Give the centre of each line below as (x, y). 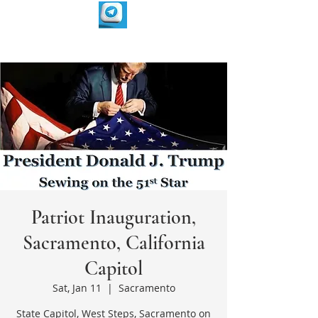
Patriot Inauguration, (114, 217)
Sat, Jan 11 (77, 288)
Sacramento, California (114, 243)
